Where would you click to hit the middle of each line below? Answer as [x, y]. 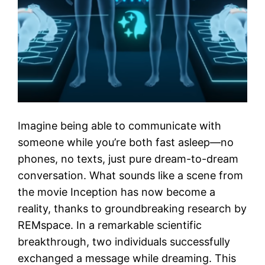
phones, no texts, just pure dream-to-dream [128, 159]
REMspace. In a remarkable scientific [110, 225]
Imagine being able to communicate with [120, 125]
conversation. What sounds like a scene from [131, 175]
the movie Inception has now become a [117, 192]
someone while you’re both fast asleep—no [126, 142]
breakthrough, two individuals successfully [124, 241]
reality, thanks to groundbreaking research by [132, 208]
